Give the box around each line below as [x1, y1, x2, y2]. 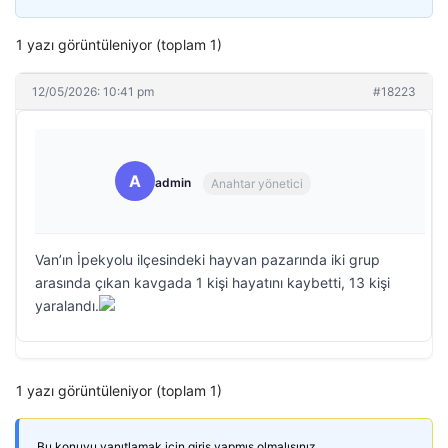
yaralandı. [35, 297, 99, 314]
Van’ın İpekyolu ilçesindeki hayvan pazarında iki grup [35, 251, 380, 268]
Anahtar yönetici [211, 175, 303, 191]
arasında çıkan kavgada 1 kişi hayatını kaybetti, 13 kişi [35, 274, 390, 291]
